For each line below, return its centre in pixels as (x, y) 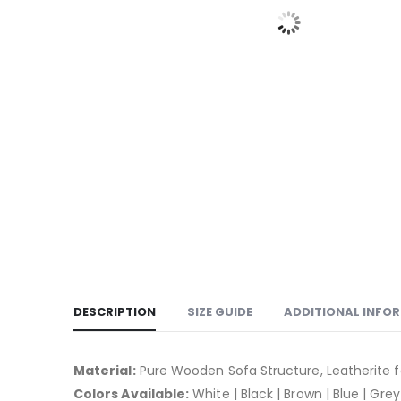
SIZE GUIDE (220, 312)
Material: (105, 371)
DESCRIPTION (115, 312)
